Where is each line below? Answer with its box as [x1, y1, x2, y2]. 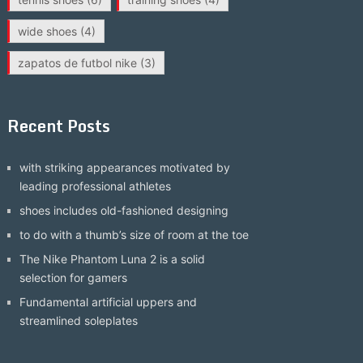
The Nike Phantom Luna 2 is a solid [19, 252, 205, 266]
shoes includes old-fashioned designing [19, 203, 228, 217]
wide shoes [17, 24, 77, 38]
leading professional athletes [19, 179, 171, 193]
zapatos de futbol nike [17, 56, 137, 70]
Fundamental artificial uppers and [19, 295, 197, 309]
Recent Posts [6, 113, 110, 139]
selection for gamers [19, 271, 127, 284]
